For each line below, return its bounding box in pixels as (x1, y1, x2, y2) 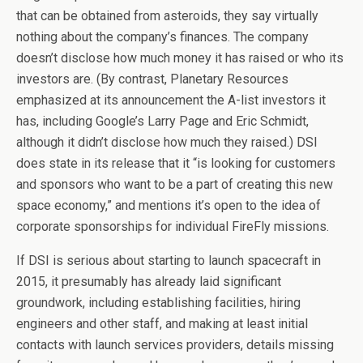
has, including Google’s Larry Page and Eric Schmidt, (16, 113, 309, 129)
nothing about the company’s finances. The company (16, 29, 309, 45)
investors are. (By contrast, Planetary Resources (16, 71, 288, 87)
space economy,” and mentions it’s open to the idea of (16, 198, 321, 213)
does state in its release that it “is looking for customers (16, 156, 335, 171)
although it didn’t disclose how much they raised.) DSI (16, 135, 318, 150)
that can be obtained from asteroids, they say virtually (16, 8, 318, 23)
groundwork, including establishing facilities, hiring (16, 295, 301, 310)
